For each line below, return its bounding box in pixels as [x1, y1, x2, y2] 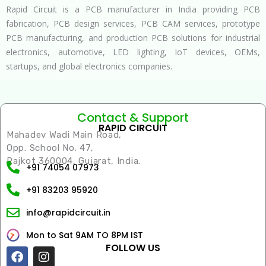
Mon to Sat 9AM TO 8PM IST [26, 229, 143, 241]
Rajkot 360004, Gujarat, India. [7, 155, 144, 166]
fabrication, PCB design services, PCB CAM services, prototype [6, 17, 260, 29]
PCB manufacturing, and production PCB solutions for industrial [6, 31, 260, 43]
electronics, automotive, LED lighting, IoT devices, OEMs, [6, 46, 260, 58]
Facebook [16, 244, 70, 259]
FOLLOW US [106, 240, 160, 255]
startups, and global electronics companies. [6, 60, 172, 72]
